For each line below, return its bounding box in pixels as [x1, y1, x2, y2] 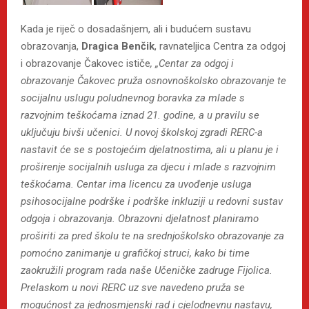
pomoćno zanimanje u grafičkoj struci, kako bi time [21, 247, 250, 260]
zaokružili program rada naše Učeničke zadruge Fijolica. [21, 264, 272, 277]
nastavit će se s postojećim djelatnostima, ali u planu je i [21, 143, 279, 157]
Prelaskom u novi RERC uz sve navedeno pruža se [21, 281, 245, 295]
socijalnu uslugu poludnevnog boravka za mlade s [21, 92, 245, 105]
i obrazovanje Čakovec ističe [21, 57, 150, 70]
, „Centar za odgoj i [150, 57, 234, 70]
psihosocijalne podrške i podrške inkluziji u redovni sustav [21, 195, 283, 208]
